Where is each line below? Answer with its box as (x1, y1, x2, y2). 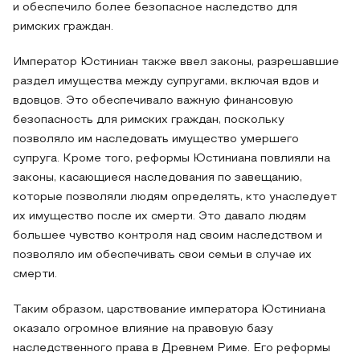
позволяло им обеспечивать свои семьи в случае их (13, 250, 312, 260)
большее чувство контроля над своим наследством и (13, 231, 322, 241)
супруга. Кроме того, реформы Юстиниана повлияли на (13, 153, 330, 164)
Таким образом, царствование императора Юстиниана (13, 305, 325, 315)
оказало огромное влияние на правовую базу (13, 324, 273, 334)
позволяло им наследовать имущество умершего (13, 134, 299, 145)
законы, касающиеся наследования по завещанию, (13, 173, 302, 183)
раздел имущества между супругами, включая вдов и (13, 76, 319, 87)
